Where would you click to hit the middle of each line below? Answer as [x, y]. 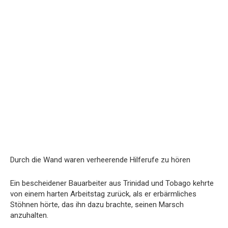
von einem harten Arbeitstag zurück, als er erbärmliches [103, 194]
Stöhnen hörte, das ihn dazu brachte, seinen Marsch [97, 205]
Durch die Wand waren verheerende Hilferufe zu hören [100, 160]
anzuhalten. [29, 215]
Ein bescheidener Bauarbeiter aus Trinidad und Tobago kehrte [112, 183]
